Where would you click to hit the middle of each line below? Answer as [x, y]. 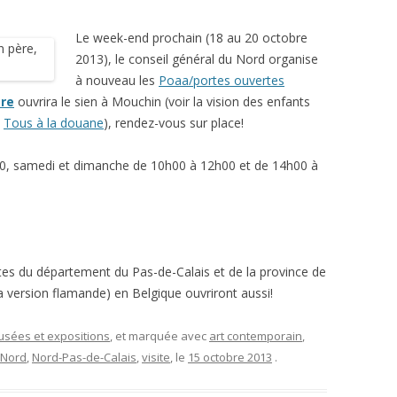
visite [156, 357]
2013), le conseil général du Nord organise [197, 59]
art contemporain [256, 336]
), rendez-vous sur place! [174, 123]
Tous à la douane [54, 123]
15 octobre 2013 [230, 357]
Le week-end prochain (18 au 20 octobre [191, 38]
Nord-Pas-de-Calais [84, 357]
